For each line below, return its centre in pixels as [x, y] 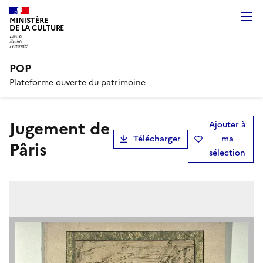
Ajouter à [227, 124]
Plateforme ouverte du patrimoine [77, 82]
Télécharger [157, 139]
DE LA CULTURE [37, 28]
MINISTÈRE [29, 20]
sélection [227, 153]
